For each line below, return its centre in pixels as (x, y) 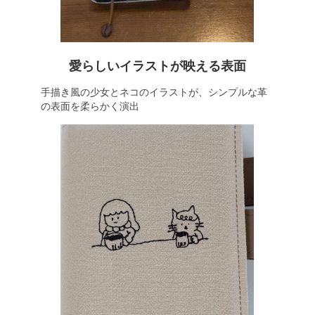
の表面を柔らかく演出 (90, 106)
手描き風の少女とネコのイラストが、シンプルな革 (154, 92)
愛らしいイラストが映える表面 (157, 66)
